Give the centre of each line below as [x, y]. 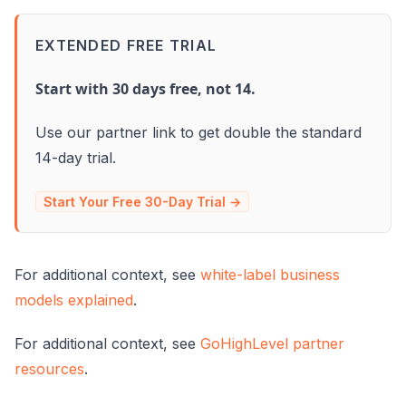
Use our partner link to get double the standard [198, 132]
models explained [74, 300]
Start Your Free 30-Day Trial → [142, 201]
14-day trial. [76, 157]
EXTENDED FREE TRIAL [126, 45]
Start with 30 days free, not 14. [145, 88]
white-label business [270, 274]
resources [49, 368]
